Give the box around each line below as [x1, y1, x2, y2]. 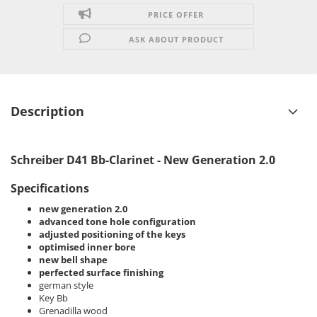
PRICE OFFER [148, 8, 204, 20]
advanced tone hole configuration [39, 214, 196, 228]
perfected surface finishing [39, 265, 163, 279]
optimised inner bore [39, 240, 136, 253]
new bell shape [39, 253, 108, 266]
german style [39, 278, 93, 292]
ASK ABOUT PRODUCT [128, 33, 224, 45]
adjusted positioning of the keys [39, 227, 185, 241]
